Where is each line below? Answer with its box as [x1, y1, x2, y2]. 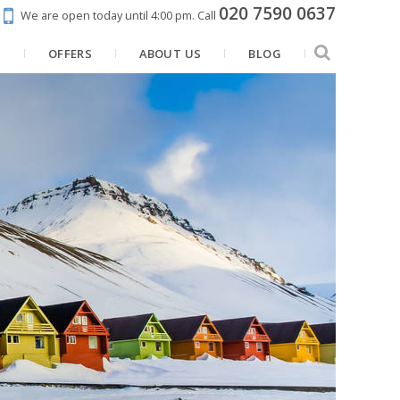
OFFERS [47, 46, 93, 62]
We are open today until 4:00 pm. [21, 7, 195, 23]
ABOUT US [139, 46, 202, 62]
